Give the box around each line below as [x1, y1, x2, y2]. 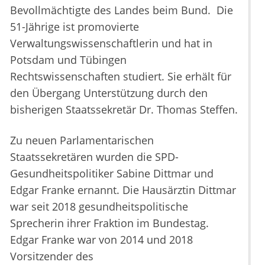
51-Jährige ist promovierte [10, 20, 139, 34]
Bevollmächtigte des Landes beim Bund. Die [10, 3, 233, 18]
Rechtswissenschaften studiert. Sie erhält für [10, 69, 231, 84]
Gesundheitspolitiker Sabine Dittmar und [10, 166, 214, 181]
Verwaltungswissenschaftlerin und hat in [10, 36, 212, 51]
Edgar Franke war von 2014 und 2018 [10, 232, 193, 247]
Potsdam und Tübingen [10, 53, 127, 67]
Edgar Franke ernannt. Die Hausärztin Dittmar [10, 183, 236, 198]
